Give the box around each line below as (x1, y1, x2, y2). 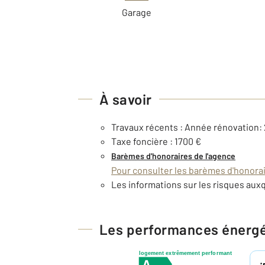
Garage (122, 6, 152, 18)
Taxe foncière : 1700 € (111, 135, 201, 147)
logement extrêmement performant (138, 250, 232, 256)
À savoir (99, 90, 152, 108)
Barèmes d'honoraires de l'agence (111, 150, 235, 161)
